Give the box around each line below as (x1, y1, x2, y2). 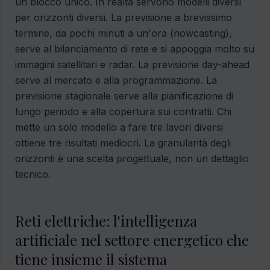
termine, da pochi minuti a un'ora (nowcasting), (15, 27, 232, 40)
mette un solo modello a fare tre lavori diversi (15, 121, 223, 134)
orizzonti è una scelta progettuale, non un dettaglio (15, 152, 249, 165)
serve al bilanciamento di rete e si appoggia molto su (15, 43, 254, 55)
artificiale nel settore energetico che (15, 230, 249, 250)
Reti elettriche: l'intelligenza (15, 211, 197, 231)
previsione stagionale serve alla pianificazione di (15, 90, 233, 102)
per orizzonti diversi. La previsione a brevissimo (15, 11, 232, 24)
